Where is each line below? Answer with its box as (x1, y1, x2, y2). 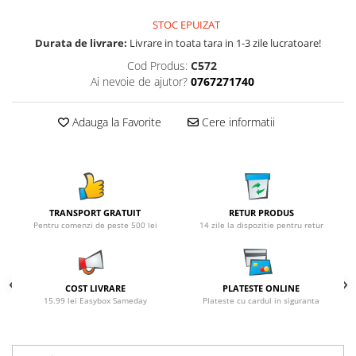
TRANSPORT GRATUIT (49, 207, 141, 219)
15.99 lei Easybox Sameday (43, 295, 147, 306)
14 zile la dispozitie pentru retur (199, 219, 323, 230)
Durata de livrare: (35, 36, 127, 50)
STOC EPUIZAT (150, 17, 220, 32)
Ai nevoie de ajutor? (90, 74, 188, 89)
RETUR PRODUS (228, 207, 294, 219)
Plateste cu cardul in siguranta (203, 295, 319, 306)
